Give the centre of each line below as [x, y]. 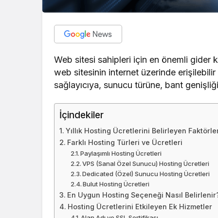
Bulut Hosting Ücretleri [116, 184]
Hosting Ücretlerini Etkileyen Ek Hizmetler [140, 207]
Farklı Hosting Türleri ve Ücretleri [125, 143]
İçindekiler [82, 115]
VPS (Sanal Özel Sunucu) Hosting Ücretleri [146, 164]
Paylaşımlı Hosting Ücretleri [121, 154]
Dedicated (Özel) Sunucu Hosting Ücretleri [146, 174]
